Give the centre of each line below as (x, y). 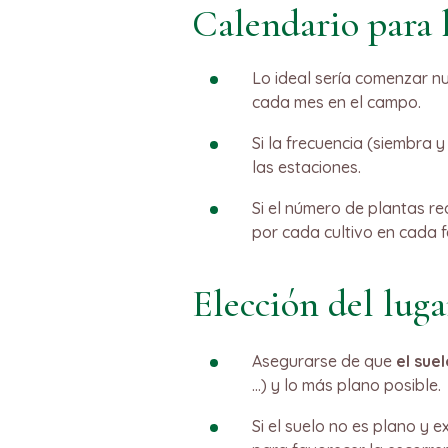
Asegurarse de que (324, 361)
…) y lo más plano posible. (346, 385)
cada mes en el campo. (336, 102)
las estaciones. (306, 167)
